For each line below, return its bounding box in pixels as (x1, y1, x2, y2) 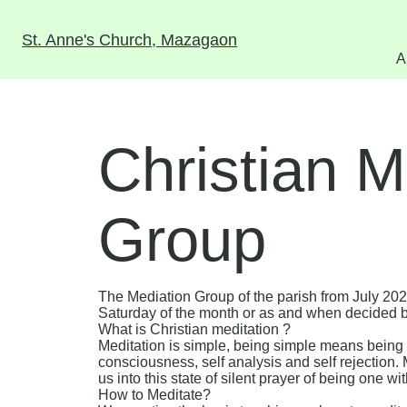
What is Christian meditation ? (97, 322, 291, 338)
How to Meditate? (97, 387, 211, 403)
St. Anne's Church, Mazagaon (22, 30, 238, 49)
